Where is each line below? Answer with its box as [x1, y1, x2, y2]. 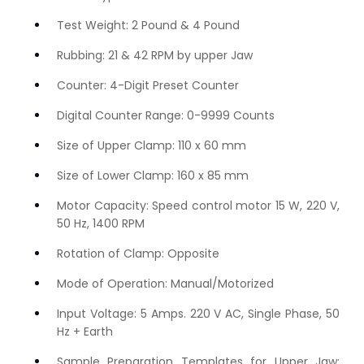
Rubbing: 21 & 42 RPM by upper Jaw [57, 47, 253, 64]
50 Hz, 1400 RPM [57, 215, 145, 232]
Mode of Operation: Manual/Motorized [57, 275, 274, 292]
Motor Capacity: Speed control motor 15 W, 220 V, [57, 197, 340, 214]
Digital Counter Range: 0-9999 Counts [57, 107, 275, 124]
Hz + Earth [57, 323, 113, 340]
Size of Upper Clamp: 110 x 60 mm [57, 137, 246, 154]
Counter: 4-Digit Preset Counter [57, 77, 239, 94]
